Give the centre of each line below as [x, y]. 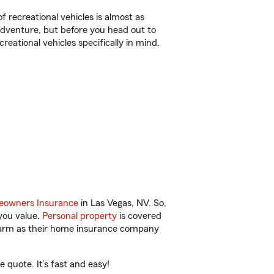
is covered [139, 216]
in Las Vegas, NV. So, [122, 203]
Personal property [80, 216]
